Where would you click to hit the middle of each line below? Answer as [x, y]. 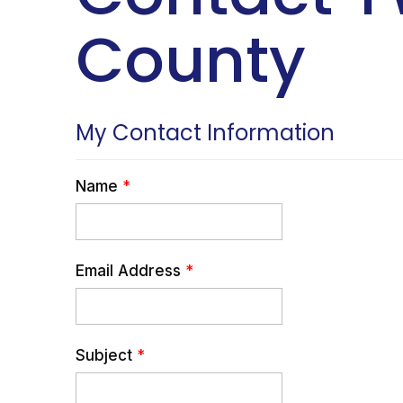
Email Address [129, 270]
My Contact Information [206, 132]
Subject [104, 355]
